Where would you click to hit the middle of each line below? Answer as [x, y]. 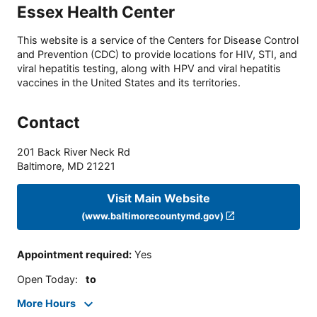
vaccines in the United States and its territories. [129, 83]
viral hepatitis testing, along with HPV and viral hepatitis [149, 69]
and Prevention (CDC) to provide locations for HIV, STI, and [157, 54]
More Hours [46, 304]
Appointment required [73, 255]
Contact [48, 122]
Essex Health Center [96, 11]
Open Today [46, 279]
